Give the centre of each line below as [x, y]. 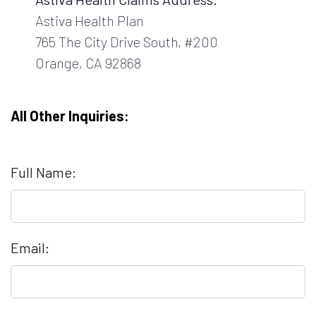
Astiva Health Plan [90, 20]
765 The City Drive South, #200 [127, 41]
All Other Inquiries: [70, 115]
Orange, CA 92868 [88, 62]
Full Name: [43, 172]
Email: [30, 247]
